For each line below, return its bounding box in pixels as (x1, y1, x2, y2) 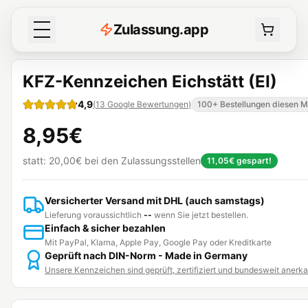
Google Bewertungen (107, 99, 188, 109)
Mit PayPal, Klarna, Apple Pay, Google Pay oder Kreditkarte (45, 237, 272, 247)
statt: (23, 155, 46, 166)
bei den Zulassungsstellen (85, 155, 201, 166)
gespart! (236, 155, 272, 166)
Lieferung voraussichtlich (45, 210, 144, 220)
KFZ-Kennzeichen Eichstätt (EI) (23, 71, 277, 91)
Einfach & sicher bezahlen (45, 222, 166, 234)
